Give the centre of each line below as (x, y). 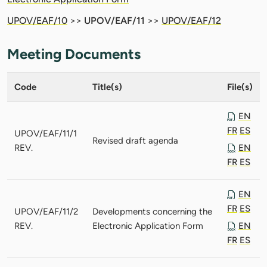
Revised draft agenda (135, 140)
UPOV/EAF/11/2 (46, 211)
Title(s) (107, 87)
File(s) (240, 87)
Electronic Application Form (148, 226)
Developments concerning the (152, 211)
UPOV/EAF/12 (191, 20)
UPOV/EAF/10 (37, 20)
